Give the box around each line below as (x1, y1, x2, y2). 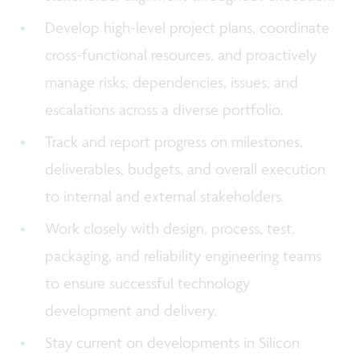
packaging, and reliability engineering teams (45, 246, 322, 266)
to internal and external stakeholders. (45, 186, 289, 206)
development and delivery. (45, 301, 222, 321)
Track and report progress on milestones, (45, 131, 304, 151)
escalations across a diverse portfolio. (45, 99, 288, 119)
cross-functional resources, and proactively (45, 44, 317, 64)
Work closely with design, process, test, (45, 219, 296, 239)
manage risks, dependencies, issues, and (45, 72, 299, 92)
